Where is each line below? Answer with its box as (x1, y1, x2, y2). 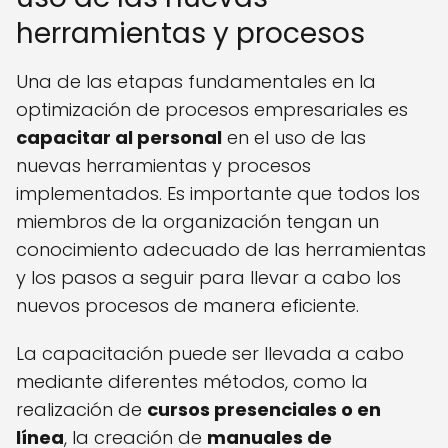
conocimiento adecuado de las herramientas (16, 237, 426, 263)
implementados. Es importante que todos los (16, 181, 420, 207)
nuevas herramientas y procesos (16, 153, 311, 179)
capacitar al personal (16, 125, 222, 151)
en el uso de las (222, 125, 366, 151)
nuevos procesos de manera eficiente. (16, 293, 359, 319)
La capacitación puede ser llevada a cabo (16, 341, 404, 367)
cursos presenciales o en (147, 397, 381, 423)
